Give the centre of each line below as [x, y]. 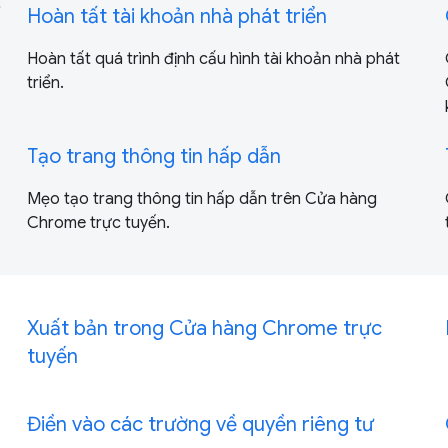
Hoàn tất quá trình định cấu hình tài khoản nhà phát [213, 58]
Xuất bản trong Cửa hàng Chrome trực [204, 328]
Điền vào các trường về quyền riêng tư [200, 424]
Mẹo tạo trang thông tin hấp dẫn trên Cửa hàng [201, 198]
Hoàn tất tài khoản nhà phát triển [176, 16]
